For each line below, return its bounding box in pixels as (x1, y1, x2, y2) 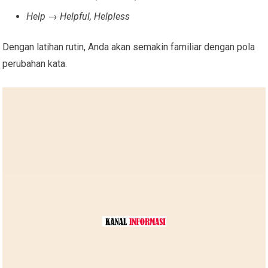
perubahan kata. (2, 57, 68, 69)
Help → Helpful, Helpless (26, 10, 130, 22)
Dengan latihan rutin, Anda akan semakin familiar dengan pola (2, 41, 255, 53)
